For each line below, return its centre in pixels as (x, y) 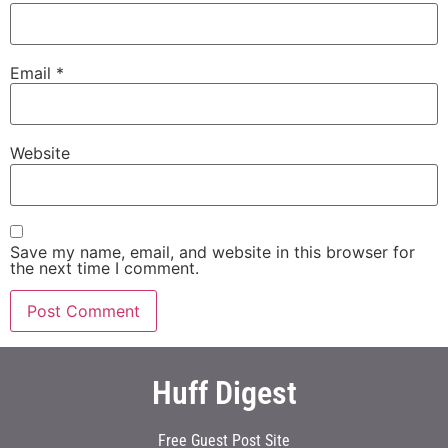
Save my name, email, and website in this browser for (212, 252)
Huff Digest (224, 392)
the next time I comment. (104, 268)
